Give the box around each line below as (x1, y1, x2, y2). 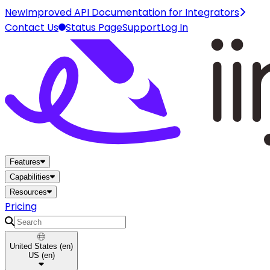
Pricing (5, 199, 37, 213)
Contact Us (5, 20, 58, 34)
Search (4, 213, 38, 228)
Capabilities (10, 172, 50, 181)
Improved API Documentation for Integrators (25, 5, 239, 19)
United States (10, 241, 57, 251)
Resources (10, 187, 47, 196)
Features (10, 157, 40, 166)
